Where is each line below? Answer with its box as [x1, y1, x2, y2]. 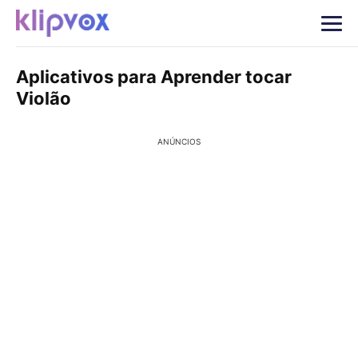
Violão [16, 88, 71, 109]
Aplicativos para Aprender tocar [16, 66, 292, 87]
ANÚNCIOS [157, 137, 201, 146]
